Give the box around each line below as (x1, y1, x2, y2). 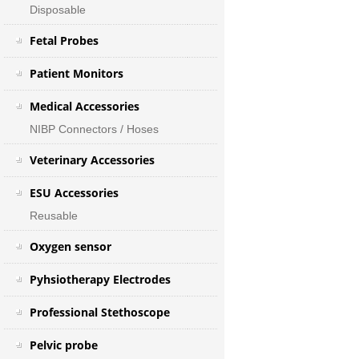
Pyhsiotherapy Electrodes (29, 272, 171, 287)
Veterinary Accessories (29, 152, 155, 167)
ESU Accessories (29, 185, 119, 200)
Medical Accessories (29, 99, 139, 114)
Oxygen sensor (29, 239, 111, 254)
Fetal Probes (29, 33, 99, 48)
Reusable (29, 209, 78, 222)
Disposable (29, 3, 86, 16)
